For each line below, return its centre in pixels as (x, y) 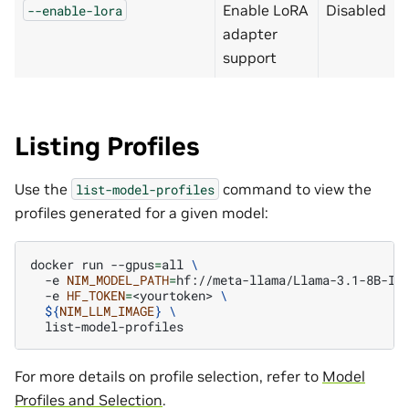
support (250, 57)
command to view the (295, 189)
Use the (43, 189)
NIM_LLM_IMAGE (107, 311)
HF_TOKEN (96, 296)
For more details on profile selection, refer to (168, 377)
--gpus (132, 265)
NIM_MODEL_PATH (118, 280)
